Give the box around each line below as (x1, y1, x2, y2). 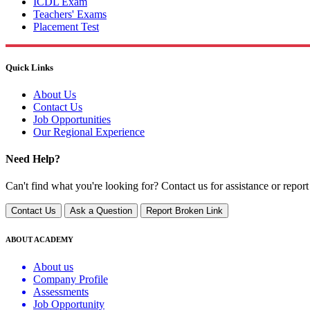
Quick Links (6, 62, 53, 73)
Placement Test (33, 20, 99, 33)
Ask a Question (70, 206, 132, 217)
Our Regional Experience (33, 125, 145, 138)
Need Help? (6, 153, 60, 165)
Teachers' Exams (33, 8, 107, 20)
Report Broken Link (146, 206, 223, 217)
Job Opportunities (33, 113, 111, 125)
